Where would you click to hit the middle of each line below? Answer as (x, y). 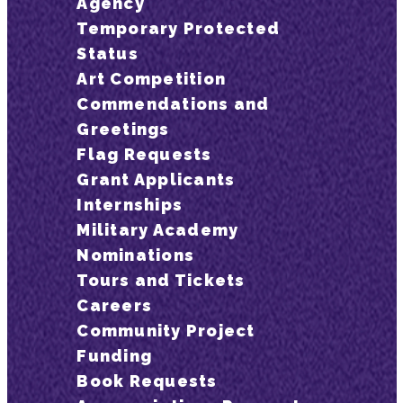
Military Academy (158, 230)
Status (107, 54)
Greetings (123, 129)
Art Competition (152, 79)
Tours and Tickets (161, 280)
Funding (115, 356)
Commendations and (173, 104)
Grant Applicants (156, 179)
